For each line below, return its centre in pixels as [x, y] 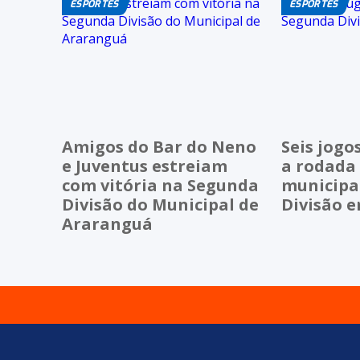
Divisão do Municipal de [160, 204]
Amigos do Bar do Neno [159, 146]
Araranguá [107, 223]
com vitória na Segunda [160, 185]
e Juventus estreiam [145, 166]
